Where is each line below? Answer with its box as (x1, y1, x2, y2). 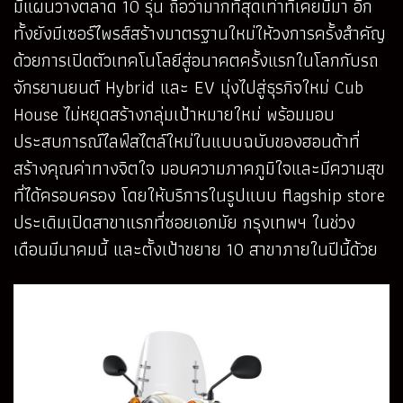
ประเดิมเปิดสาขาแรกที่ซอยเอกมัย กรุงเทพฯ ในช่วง (13, 207, 355, 237)
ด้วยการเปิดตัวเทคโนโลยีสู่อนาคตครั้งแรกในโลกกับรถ (13, 45, 379, 75)
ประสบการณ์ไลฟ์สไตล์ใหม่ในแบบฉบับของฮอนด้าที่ (13, 126, 360, 156)
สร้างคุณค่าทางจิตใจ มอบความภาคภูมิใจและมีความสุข (13, 153, 385, 183)
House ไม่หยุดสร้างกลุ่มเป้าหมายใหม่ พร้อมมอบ (13, 99, 335, 129)
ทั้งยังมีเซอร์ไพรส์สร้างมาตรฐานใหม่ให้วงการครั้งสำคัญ (13, 18, 386, 48)
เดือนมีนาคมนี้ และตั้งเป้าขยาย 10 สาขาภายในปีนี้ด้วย (13, 234, 378, 264)
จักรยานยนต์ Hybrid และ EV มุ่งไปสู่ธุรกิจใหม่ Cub (13, 72, 363, 102)
